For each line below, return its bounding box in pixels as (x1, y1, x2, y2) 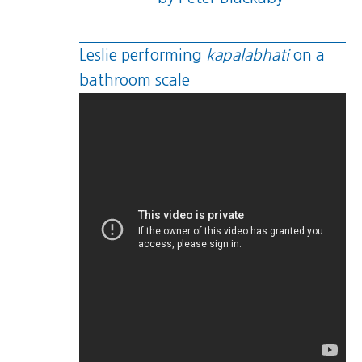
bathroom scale (78, 73, 190, 89)
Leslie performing (78, 48, 206, 64)
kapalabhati (205, 48, 289, 64)
